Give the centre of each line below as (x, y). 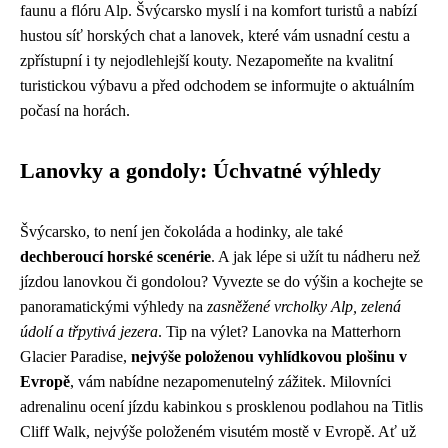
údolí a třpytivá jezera (89, 331)
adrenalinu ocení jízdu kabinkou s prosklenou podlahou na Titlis (221, 406)
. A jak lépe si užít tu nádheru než (315, 256)
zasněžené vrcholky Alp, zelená (304, 306)
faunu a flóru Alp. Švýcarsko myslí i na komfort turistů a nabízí (218, 10)
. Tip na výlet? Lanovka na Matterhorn (279, 331)
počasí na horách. (75, 110)
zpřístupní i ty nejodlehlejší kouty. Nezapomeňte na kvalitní (206, 60)
